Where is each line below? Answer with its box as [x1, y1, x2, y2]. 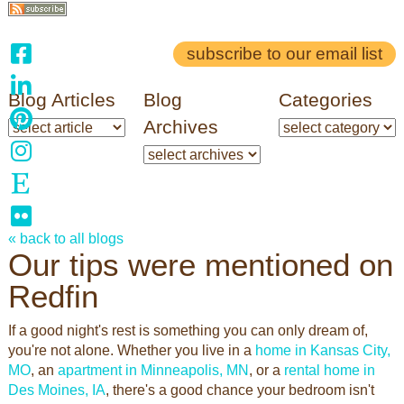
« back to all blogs [7, 231, 124, 246]
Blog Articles [7, 89, 115, 110]
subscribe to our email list [187, 44, 383, 63]
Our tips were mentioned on [7, 247, 393, 282]
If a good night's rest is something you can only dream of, [7, 323, 368, 338]
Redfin [7, 279, 98, 314]
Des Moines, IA [7, 382, 106, 398]
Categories [278, 89, 372, 110]
